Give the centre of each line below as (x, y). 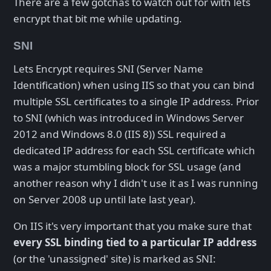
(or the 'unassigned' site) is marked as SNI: (115, 259)
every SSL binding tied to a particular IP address (135, 243)
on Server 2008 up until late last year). (105, 200)
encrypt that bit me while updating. (98, 18)
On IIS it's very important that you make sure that (132, 226)
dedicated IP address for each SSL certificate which (134, 151)
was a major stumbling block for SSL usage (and (127, 167)
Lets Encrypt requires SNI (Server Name (108, 69)
